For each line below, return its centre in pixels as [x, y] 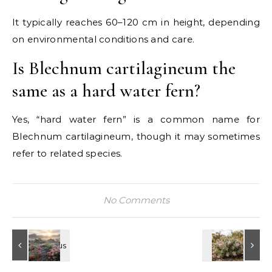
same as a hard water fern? [106, 90]
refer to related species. [67, 153]
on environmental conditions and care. [104, 39]
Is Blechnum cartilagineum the [124, 68]
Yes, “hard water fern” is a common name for [136, 119]
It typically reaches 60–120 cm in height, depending [136, 22]
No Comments [136, 200]
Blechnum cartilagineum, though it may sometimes [136, 136]
